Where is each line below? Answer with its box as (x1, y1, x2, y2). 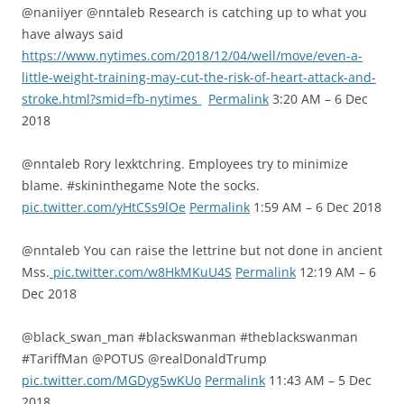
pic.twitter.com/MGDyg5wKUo (22, 372, 201, 389)
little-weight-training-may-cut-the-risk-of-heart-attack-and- (22, 69, 376, 86)
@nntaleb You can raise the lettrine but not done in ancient (22, 242, 382, 259)
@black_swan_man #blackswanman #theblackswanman (22, 328, 358, 345)
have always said (22, 25, 124, 42)
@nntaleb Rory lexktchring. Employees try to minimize (22, 155, 348, 172)
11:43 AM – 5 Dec (265, 372, 372, 389)
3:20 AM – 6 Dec (269, 90, 368, 107)
